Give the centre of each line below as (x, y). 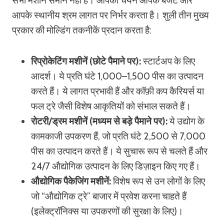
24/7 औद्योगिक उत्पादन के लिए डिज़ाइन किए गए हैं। (116, 166)
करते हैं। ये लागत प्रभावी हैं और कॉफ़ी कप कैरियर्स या (117, 91)
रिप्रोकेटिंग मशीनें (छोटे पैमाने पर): (86, 61)
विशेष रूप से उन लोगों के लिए (158, 181)
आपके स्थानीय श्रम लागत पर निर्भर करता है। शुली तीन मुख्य (110, 15)
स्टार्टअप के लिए (168, 61)
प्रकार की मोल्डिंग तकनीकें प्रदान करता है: (82, 30)
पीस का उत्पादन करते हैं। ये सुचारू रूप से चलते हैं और (119, 151)
